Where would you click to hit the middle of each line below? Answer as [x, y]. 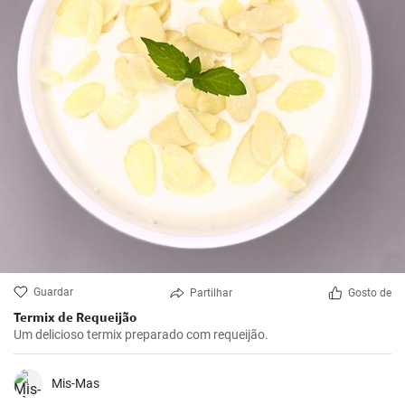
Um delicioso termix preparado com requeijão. [141, 334]
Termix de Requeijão [75, 317]
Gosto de [370, 293]
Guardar [53, 292]
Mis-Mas [75, 383]
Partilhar [211, 293]
